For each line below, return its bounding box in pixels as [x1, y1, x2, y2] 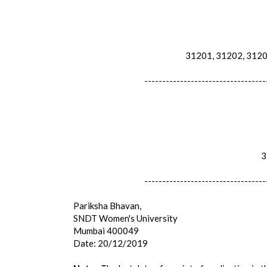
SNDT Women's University [73, 213, 178, 223]
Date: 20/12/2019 [73, 238, 148, 249]
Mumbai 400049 [73, 225, 139, 236]
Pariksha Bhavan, [73, 200, 141, 211]
